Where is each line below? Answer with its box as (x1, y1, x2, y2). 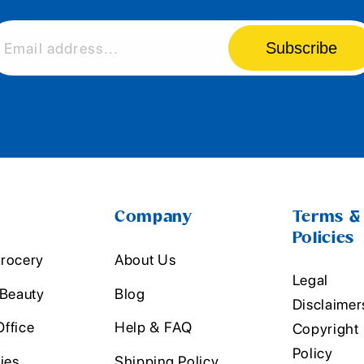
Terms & (292, 210, 361, 227)
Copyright (292, 320, 359, 338)
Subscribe (266, 38, 337, 57)
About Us (114, 251, 176, 269)
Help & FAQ (114, 318, 193, 336)
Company (114, 210, 193, 227)
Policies (292, 231, 354, 248)
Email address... (4, 38, 119, 57)
